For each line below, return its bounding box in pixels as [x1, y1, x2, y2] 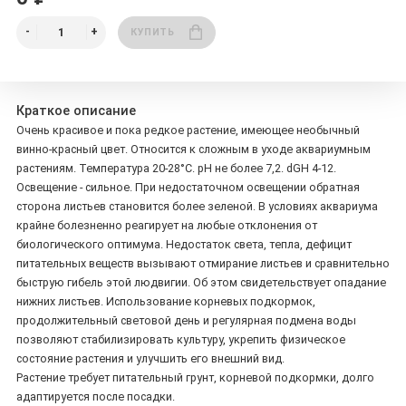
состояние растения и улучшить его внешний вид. [16, 352, 285, 366]
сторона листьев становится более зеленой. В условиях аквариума [16, 199, 378, 214]
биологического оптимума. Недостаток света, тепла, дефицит [16, 237, 352, 252]
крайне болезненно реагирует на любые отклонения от [16, 218, 317, 233]
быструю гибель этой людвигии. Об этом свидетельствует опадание [16, 275, 386, 290]
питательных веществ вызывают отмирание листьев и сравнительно [16, 256, 390, 271]
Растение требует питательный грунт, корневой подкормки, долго [16, 371, 374, 385]
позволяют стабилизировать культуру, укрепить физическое [16, 333, 345, 347]
